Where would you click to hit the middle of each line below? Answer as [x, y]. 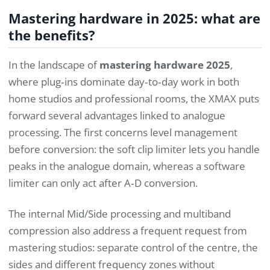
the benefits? [52, 36]
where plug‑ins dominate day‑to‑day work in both [124, 81]
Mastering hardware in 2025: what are [134, 19]
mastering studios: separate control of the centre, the [133, 247]
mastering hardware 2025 [165, 64]
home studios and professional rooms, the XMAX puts [134, 98]
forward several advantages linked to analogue [117, 115]
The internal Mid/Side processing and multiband [120, 213]
